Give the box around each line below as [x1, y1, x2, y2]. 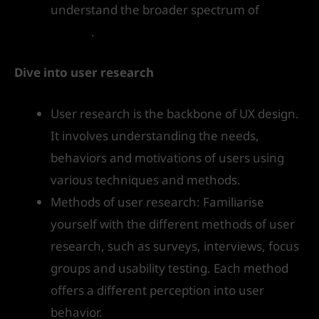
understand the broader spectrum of [51, 1, 262, 18]
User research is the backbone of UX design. [51, 105, 299, 122]
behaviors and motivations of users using [51, 149, 284, 166]
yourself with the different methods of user [51, 215, 295, 232]
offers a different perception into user [51, 281, 264, 298]
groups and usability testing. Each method [51, 259, 288, 276]
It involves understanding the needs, [51, 127, 259, 144]
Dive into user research [14, 63, 154, 80]
